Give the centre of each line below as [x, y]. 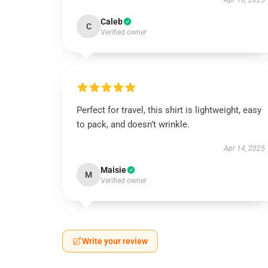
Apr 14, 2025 [244, 148]
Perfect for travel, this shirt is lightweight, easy [169, 110]
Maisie [113, 170]
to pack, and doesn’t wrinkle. [133, 124]
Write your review [115, 241]
